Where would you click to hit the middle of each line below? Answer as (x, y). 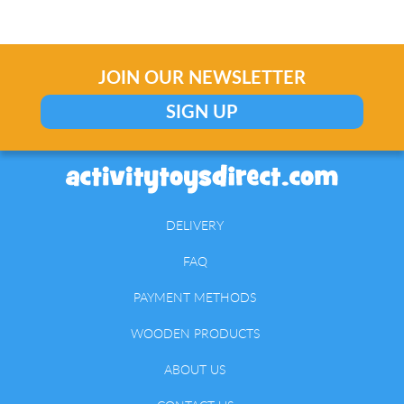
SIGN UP (202, 112)
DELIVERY (195, 225)
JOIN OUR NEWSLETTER (202, 78)
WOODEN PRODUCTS (195, 333)
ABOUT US (195, 369)
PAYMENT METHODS (195, 297)
